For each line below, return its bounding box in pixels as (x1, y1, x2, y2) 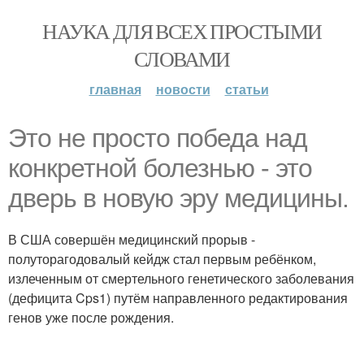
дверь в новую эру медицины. (8, 184, 349, 213)
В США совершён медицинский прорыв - (8, 230, 255, 249)
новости (155, 80, 210, 98)
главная (89, 80, 141, 98)
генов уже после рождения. (8, 308, 174, 327)
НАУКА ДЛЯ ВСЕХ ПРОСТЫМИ (42, 17, 322, 45)
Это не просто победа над (8, 123, 307, 153)
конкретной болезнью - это (8, 154, 312, 183)
